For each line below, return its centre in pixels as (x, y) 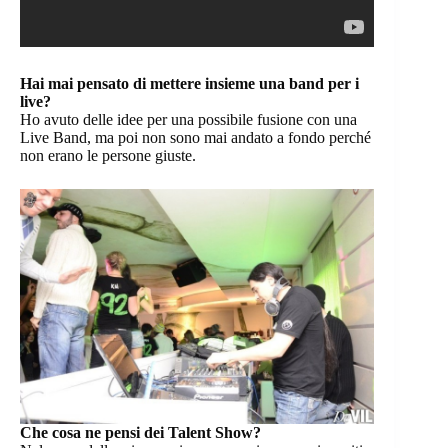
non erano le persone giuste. (108, 156)
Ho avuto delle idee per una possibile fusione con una (188, 120)
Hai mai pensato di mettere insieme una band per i (189, 84)
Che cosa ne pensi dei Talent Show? (140, 432)
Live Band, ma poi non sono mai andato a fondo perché (195, 138)
